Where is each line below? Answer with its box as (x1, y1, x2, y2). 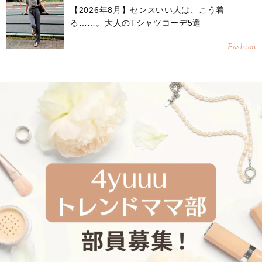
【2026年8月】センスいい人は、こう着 (70, 5, 225, 15)
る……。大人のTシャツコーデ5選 (70, 18, 202, 27)
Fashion (227, 41, 256, 53)
